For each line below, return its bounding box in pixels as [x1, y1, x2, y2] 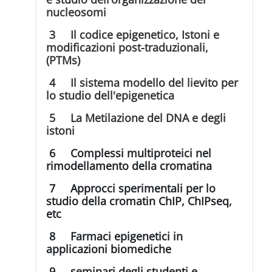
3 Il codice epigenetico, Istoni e [46, 27, 220, 42]
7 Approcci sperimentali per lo [46, 180, 216, 195]
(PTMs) [46, 52, 81, 67]
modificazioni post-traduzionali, [46, 39, 209, 55]
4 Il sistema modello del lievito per [46, 75, 239, 90]
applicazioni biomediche [46, 241, 172, 256]
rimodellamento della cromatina [46, 158, 212, 173]
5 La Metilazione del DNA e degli [46, 110, 226, 125]
